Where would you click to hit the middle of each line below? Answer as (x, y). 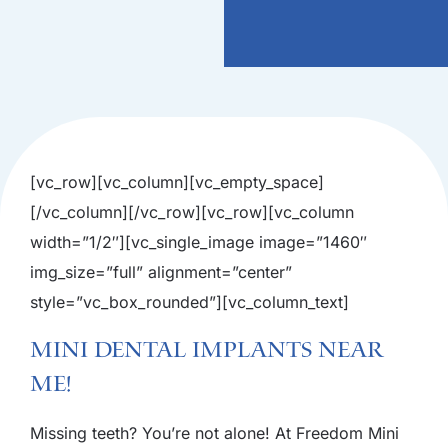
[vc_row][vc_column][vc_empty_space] (177, 181)
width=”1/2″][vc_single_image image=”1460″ (198, 241)
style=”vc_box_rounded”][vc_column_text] (189, 301)
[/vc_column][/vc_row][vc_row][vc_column (192, 211)
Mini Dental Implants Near (206, 350)
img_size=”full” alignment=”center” (161, 271)
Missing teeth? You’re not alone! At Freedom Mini (214, 432)
